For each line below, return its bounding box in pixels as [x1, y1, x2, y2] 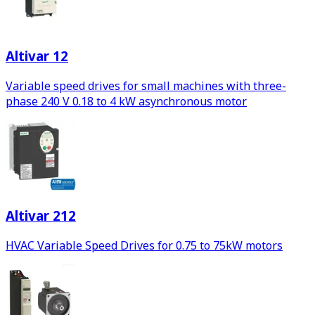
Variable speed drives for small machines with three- [6, 77, 286, 94]
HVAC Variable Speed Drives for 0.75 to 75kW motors [6, 238, 283, 254]
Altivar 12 [6, 46, 68, 65]
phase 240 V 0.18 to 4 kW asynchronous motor [6, 93, 247, 109]
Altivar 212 [6, 207, 76, 225]
